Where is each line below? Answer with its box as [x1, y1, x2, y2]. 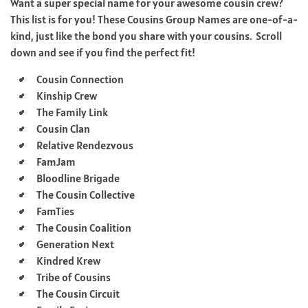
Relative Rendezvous [36, 137, 133, 152]
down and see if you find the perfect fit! [10, 45, 195, 59]
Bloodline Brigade [36, 170, 120, 185]
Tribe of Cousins [36, 269, 111, 284]
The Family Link [36, 104, 108, 119]
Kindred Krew [36, 253, 100, 267]
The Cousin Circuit [36, 286, 120, 300]
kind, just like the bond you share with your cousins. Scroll [10, 28, 282, 43]
